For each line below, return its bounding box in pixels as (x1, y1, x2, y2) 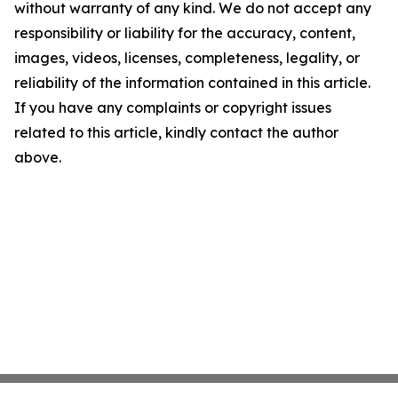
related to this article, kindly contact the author (14, 123, 338, 141)
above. (14, 148, 61, 166)
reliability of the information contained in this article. (14, 74, 370, 92)
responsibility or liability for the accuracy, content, (14, 24, 355, 42)
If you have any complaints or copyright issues (14, 99, 331, 116)
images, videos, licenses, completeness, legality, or (14, 49, 360, 67)
